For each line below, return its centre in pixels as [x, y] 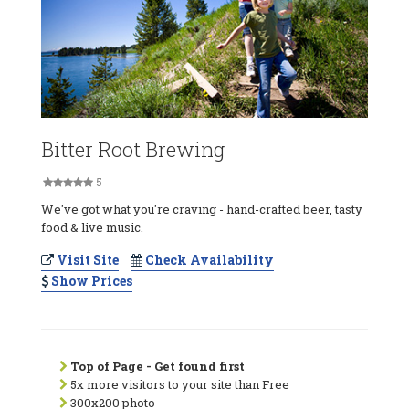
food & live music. [92, 227]
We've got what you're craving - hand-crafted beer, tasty [202, 209]
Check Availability [208, 259]
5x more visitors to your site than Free [178, 384]
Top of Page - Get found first [157, 366]
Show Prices [90, 280]
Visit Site [86, 259]
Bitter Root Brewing [133, 149]
